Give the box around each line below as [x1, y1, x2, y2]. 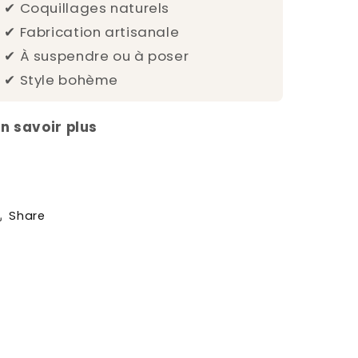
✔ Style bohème [4, 70, 119, 90]
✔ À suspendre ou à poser [4, 46, 189, 66]
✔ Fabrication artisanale [4, 22, 180, 42]
